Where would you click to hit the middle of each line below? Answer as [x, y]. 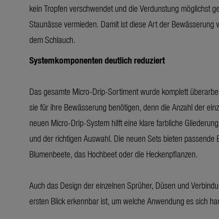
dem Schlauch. [52, 39]
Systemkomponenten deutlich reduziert [97, 60]
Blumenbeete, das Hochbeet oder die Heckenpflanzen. [113, 153]
